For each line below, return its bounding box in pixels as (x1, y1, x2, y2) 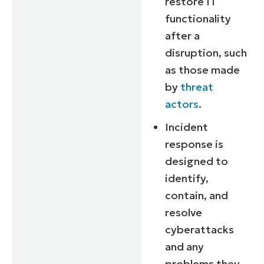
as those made (165, 63, 240, 77)
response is (165, 137, 224, 151)
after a (165, 29, 200, 43)
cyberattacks (165, 223, 235, 237)
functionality (165, 12, 232, 26)
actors (165, 97, 199, 111)
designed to (165, 154, 229, 169)
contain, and (165, 189, 229, 203)
